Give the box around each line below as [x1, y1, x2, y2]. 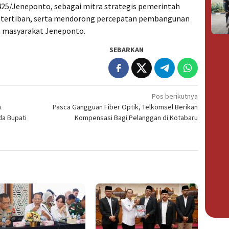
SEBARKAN [109, 45, 144, 55]
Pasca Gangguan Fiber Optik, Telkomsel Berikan [53, 102, 198, 112]
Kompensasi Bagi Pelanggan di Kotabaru [75, 113, 198, 123]
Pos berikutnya [152, 91, 198, 101]
